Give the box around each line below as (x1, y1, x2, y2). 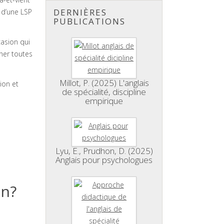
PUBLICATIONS (53, 15, 125, 27)
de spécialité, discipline (62, 86, 146, 97)
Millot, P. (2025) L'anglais (59, 77, 149, 88)
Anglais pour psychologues (55, 154, 153, 165)
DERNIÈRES (53, 6, 107, 18)
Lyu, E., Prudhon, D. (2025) (55, 145, 153, 156)
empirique (85, 95, 123, 106)
